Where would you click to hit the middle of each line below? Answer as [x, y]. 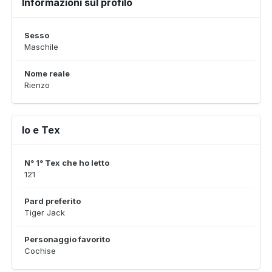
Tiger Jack [45, 212]
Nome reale [47, 73]
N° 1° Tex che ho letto [67, 163]
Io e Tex [41, 130]
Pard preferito [53, 201]
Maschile [41, 47]
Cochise [40, 251]
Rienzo [37, 85]
